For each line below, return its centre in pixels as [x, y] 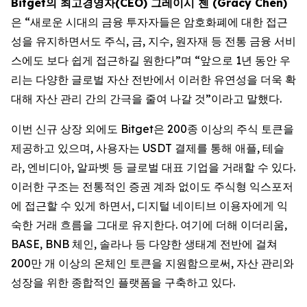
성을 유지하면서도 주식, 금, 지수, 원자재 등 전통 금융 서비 [153, 41]
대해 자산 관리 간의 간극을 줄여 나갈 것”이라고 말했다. [146, 98]
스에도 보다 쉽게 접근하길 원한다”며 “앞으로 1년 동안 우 [151, 60]
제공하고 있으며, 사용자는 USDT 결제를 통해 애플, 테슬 [148, 148]
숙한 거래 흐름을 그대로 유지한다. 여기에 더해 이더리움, [149, 224]
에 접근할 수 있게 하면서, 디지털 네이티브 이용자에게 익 [149, 205]
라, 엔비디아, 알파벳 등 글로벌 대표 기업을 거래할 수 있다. [153, 167]
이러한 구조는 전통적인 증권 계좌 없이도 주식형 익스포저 [152, 186]
